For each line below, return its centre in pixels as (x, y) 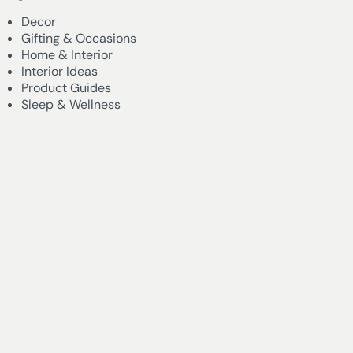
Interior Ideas (60, 71)
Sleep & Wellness (71, 104)
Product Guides (67, 87)
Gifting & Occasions (79, 38)
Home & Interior (67, 54)
